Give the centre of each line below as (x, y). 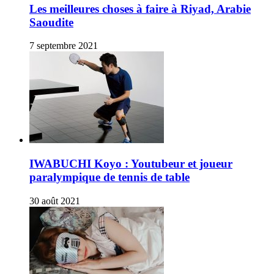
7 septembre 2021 (64, 46)
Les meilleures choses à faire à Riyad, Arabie (140, 9)
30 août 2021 (55, 201)
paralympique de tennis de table (109, 177)
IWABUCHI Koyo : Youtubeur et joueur (131, 163)
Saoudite (51, 22)
